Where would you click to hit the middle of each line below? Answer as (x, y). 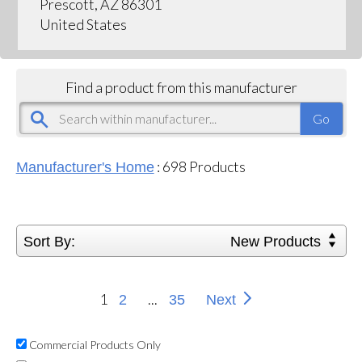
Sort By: (49, 241)
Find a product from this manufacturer (181, 87)
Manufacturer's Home (85, 167)
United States (83, 24)
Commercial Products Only (93, 344)
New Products (278, 241)
